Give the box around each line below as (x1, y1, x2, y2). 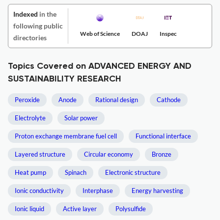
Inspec (160, 30, 177, 37)
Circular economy (84, 150, 133, 158)
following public (13, 22, 63, 30)
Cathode (157, 96, 181, 104)
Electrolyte (15, 114, 46, 122)
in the (38, 10, 56, 18)
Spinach (65, 168, 86, 176)
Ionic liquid (15, 205, 44, 213)
